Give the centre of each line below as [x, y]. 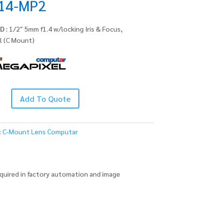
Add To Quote [45, 98]
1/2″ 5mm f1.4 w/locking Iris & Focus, [65, 29]
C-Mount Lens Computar [40, 131]
